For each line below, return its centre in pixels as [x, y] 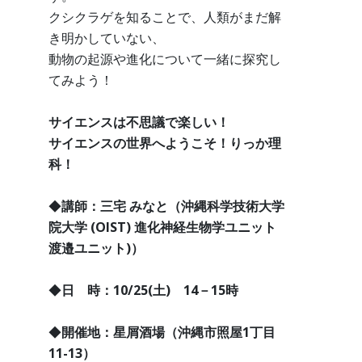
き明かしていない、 [107, 38]
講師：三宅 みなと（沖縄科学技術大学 [173, 206]
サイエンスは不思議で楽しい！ [139, 122]
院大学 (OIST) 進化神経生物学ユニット [162, 227]
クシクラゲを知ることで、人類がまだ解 [165, 17]
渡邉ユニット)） [96, 248]
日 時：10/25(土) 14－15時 [150, 290]
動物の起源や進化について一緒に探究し [165, 59]
